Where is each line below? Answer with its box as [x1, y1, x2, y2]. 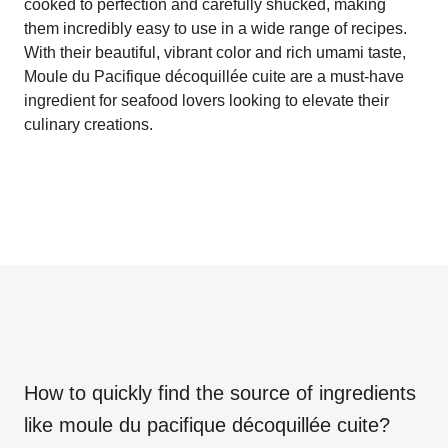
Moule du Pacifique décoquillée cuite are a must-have [24, 67, 404, 85]
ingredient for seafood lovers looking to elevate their [24, 91, 389, 109]
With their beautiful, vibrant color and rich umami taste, [24, 43, 406, 61]
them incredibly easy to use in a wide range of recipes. [24, 19, 407, 37]
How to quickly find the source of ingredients [24, 381, 416, 404]
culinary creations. [24, 115, 153, 133]
